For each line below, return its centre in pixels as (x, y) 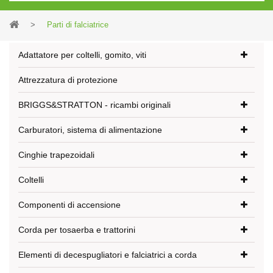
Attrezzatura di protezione (68, 80)
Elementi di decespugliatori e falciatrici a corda (108, 255)
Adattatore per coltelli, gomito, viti (82, 55)
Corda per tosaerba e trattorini (77, 230)
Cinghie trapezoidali (56, 155)
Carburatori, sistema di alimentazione (90, 130)
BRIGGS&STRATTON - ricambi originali (94, 105)
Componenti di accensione (69, 205)
